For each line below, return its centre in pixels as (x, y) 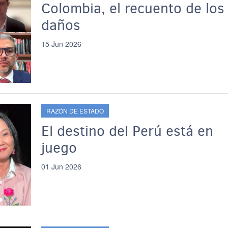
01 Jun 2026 (61, 166)
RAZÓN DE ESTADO (75, 111)
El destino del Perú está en (127, 131)
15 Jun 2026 (61, 44)
